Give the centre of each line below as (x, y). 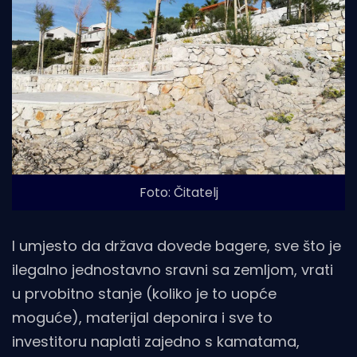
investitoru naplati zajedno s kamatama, (156, 341)
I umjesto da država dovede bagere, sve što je (177, 245)
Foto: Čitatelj (178, 192)
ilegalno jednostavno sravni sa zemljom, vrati (173, 269)
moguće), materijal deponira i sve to (142, 317)
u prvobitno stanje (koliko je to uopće (144, 293)
